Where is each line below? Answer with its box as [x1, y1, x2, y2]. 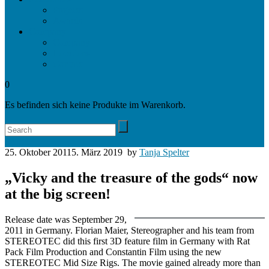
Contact [53, 59, 82, 69]
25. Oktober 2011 [5, 147, 71, 157]
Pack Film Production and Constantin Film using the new [5, 246, 222, 257]
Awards [53, 16, 82, 26]
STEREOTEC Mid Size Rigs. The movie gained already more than [5, 257, 261, 268]
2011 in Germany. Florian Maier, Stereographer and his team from [5, 225, 254, 235]
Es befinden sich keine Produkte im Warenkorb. [5, 100, 186, 110]
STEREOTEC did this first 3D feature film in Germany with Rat [5, 235, 250, 246]
